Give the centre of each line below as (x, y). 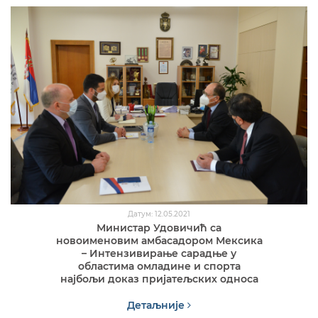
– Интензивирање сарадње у (159, 253)
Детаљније (157, 305)
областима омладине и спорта (159, 266)
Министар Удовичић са (159, 227)
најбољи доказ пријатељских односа (159, 279)
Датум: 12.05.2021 (159, 214)
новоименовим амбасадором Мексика (159, 240)
